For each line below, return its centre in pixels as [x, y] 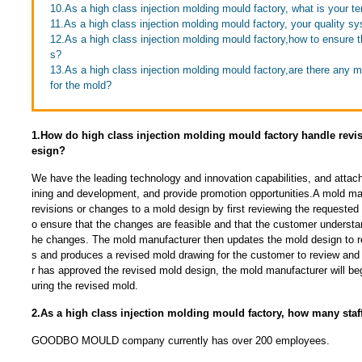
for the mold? [80, 85]
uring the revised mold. [84, 286]
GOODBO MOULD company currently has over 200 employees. [180, 341]
